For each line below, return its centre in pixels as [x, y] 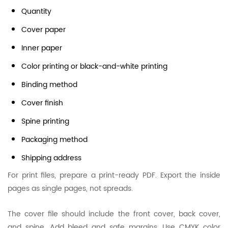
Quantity [36, 11]
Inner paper [42, 48]
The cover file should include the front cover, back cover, [114, 214]
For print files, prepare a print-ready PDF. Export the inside [114, 175]
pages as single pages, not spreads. [70, 189]
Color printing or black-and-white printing [94, 66]
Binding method [49, 85]
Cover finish [42, 103]
